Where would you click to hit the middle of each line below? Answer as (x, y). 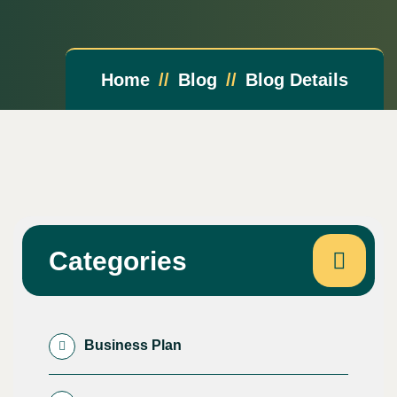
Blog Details (297, 80)
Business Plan (133, 345)
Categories (118, 261)
